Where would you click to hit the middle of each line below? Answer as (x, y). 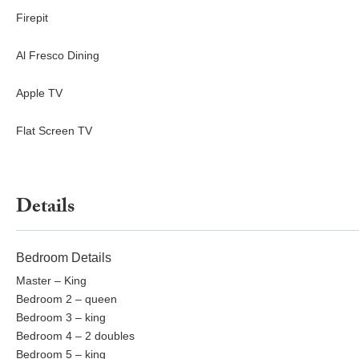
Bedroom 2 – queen (67, 299)
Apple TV (39, 93)
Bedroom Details (64, 258)
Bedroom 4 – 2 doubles (75, 336)
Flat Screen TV (54, 131)
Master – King (51, 281)
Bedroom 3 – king (61, 318)
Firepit (32, 18)
